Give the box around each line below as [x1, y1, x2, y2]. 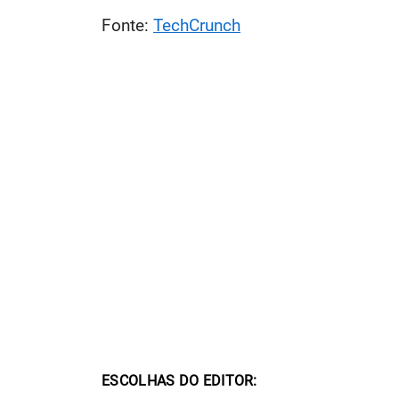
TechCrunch [153, 14, 240, 36]
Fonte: [102, 14, 153, 36]
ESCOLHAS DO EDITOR [102, 371, 254, 389]
